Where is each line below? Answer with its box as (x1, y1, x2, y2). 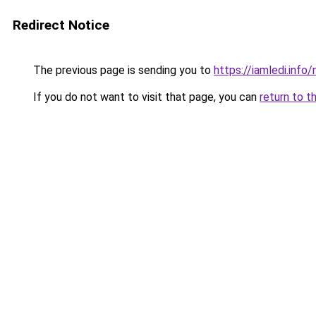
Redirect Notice (13, 17, 109, 33)
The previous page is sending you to (30, 63, 214, 77)
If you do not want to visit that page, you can (30, 90, 260, 104)
